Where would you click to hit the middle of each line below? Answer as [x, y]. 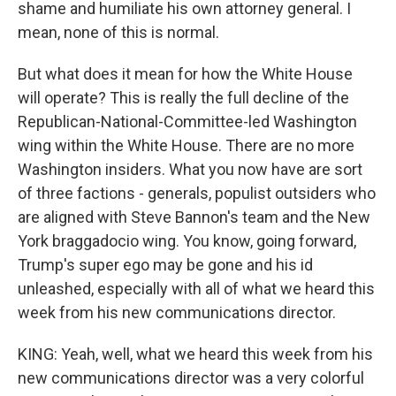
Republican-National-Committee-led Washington [187, 122]
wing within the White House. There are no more [186, 145]
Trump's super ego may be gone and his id [165, 265]
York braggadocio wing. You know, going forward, [187, 241]
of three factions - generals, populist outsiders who [197, 193]
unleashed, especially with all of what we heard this [196, 289]
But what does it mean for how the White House [185, 74]
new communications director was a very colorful [191, 378]
